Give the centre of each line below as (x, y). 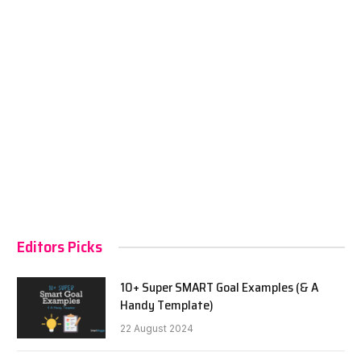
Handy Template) (167, 305)
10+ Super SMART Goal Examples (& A (219, 288)
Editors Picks (60, 247)
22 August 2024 (157, 329)
